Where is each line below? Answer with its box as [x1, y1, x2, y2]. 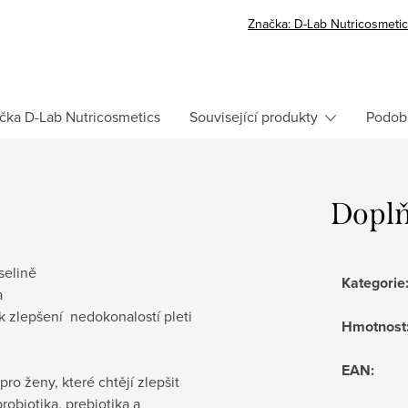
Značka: [248, 14, 294, 33]
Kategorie [342, 271, 405, 293]
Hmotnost [342, 315, 406, 337]
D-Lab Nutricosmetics [21, 106, 160, 127]
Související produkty [189, 106, 318, 127]
